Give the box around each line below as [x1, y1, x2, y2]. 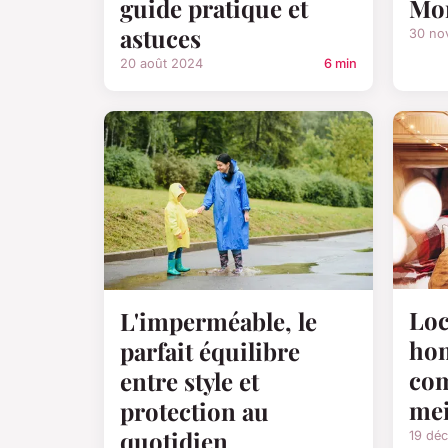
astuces [120, 21, 201, 54]
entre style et [120, 365, 259, 398]
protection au [120, 395, 269, 428]
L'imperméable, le [120, 305, 317, 338]
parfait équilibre [120, 335, 300, 368]
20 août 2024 [120, 55, 203, 71]
